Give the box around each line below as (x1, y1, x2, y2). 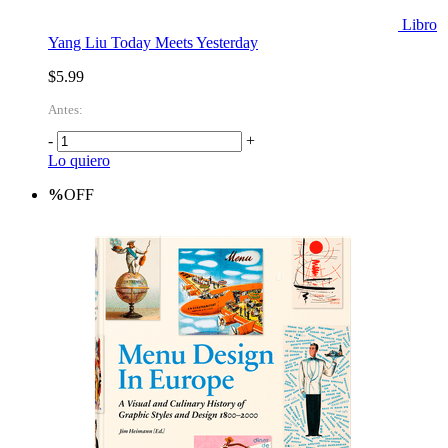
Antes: (48, 102, 83, 118)
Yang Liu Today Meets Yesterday (48, 34, 258, 52)
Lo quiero (48, 152, 110, 170)
